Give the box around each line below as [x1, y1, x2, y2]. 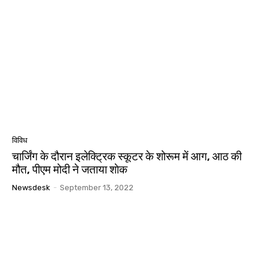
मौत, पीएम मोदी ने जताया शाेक [12, 162, 127, 176]
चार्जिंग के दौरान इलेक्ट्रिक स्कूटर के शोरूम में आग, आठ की [12, 149, 242, 163]
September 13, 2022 [60, 182, 133, 192]
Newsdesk [12, 182, 50, 192]
